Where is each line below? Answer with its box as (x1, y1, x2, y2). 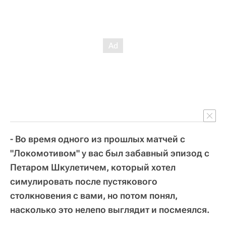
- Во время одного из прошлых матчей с (10, 134, 185, 145)
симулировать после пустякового (10, 176, 157, 187)
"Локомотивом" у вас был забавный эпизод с (10, 148, 209, 159)
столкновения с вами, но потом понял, (10, 190, 178, 201)
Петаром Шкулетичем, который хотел (10, 162, 176, 173)
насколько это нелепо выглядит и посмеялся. (10, 204, 210, 215)
